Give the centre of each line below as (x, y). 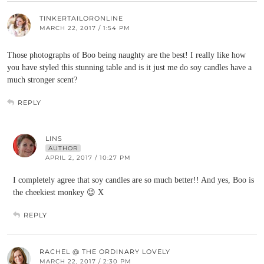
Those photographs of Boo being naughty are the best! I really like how (126, 55)
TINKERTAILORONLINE (81, 18)
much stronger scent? (42, 80)
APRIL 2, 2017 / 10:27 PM (88, 158)
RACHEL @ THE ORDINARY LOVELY (105, 252)
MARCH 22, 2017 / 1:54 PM (85, 28)
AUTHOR (63, 148)
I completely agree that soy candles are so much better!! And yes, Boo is (133, 180)
